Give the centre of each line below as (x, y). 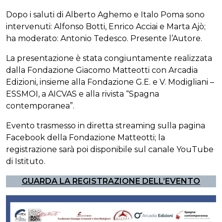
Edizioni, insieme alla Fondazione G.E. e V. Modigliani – (110, 82)
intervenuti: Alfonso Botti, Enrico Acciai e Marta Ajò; (106, 27)
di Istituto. (26, 161)
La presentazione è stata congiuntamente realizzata (109, 58)
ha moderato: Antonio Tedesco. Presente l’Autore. (104, 38)
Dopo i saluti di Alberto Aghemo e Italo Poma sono (105, 15)
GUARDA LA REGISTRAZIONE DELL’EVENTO (111, 181)
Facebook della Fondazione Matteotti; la (85, 138)
